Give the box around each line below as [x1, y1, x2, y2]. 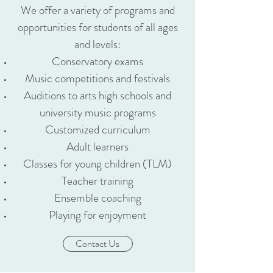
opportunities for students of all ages [17, 19, 178, 35]
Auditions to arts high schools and [24, 87, 171, 104]
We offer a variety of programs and [20, 2, 175, 18]
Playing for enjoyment [49, 207, 146, 223]
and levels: [74, 36, 121, 52]
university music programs [39, 104, 156, 121]
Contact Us [76, 236, 119, 250]
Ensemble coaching [54, 190, 141, 206]
